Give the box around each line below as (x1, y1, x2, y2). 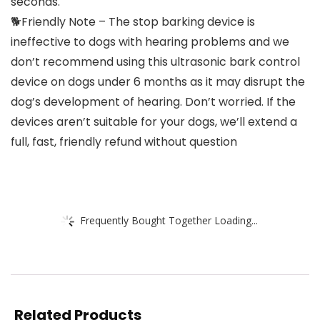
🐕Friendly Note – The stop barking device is (11, 14, 255, 31)
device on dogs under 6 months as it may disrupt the (11, 74, 305, 91)
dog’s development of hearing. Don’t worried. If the (11, 94, 296, 111)
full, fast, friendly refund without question (11, 134, 237, 151)
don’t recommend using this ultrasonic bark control (11, 54, 300, 71)
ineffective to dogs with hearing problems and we (11, 34, 289, 51)
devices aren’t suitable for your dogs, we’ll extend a (11, 114, 297, 131)
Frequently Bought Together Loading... (80, 213, 258, 227)
